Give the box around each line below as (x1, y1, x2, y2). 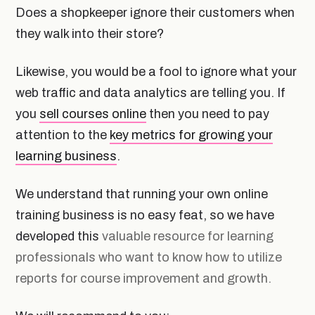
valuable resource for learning (102, 229, 274, 243)
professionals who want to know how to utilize (15, 250, 282, 264)
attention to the (15, 127, 110, 142)
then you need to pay (146, 106, 269, 121)
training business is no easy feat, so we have (15, 207, 274, 222)
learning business (15, 148, 117, 163)
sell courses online (39, 106, 146, 121)
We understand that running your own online (15, 186, 268, 201)
